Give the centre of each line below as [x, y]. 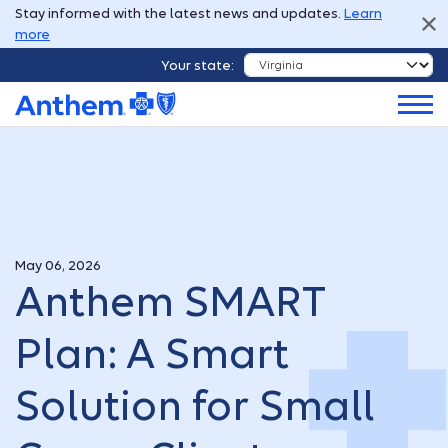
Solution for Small [195, 406]
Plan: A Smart [152, 354]
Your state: [197, 65]
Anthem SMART [170, 302]
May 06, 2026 [58, 266]
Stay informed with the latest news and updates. [179, 13]
